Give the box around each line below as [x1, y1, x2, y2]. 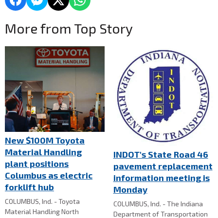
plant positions [5, 158, 69, 169]
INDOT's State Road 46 [113, 148, 208, 160]
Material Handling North [5, 207, 79, 216]
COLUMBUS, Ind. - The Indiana [113, 199, 203, 208]
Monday [113, 183, 147, 195]
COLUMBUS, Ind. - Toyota [5, 197, 80, 205]
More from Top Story [5, 19, 133, 36]
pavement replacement [113, 160, 213, 171]
